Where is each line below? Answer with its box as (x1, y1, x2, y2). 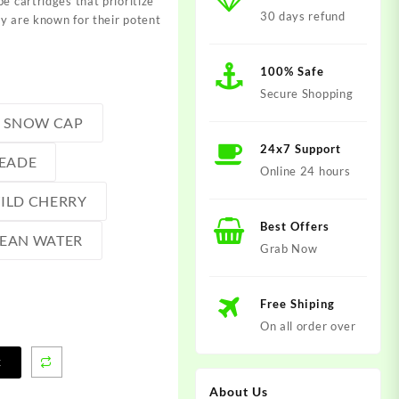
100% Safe (259, 63, 324, 78)
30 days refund (259, 8, 346, 23)
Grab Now (259, 240, 318, 256)
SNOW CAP (4, 113, 84, 131)
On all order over (259, 318, 356, 333)
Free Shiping (259, 296, 335, 311)
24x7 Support (259, 141, 341, 156)
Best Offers (259, 218, 330, 233)
